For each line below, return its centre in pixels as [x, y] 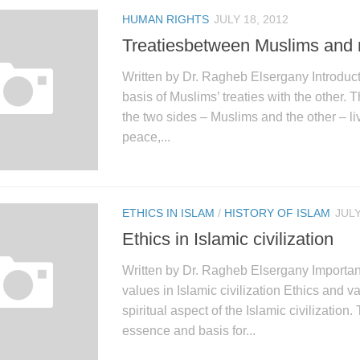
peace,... [146, 137]
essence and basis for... [189, 330]
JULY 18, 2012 [251, 19]
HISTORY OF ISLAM [277, 213]
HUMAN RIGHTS [166, 19]
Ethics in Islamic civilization [228, 239]
